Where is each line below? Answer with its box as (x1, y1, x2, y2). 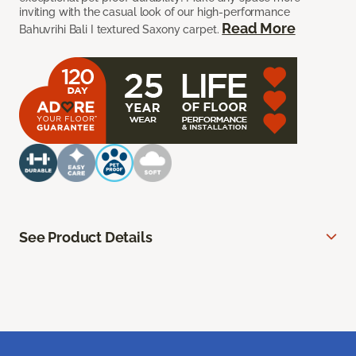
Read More (222, 20, 296, 37)
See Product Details (19, 229, 153, 246)
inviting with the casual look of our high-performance (19, 6, 290, 19)
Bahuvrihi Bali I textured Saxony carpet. (19, 23, 222, 37)
